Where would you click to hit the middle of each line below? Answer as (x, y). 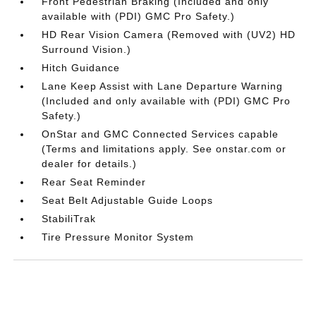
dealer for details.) (90, 163)
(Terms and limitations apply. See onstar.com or (164, 148)
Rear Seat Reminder (94, 182)
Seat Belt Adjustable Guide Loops (128, 200)
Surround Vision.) (87, 49)
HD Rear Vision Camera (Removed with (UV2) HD (169, 34)
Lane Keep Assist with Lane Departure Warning (163, 86)
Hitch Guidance (81, 67)
